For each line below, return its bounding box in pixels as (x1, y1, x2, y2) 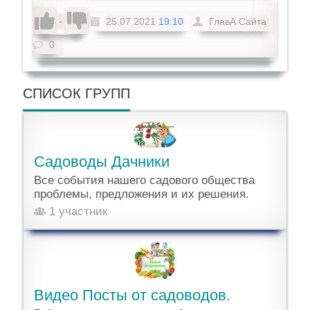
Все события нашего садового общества (34, 173, 255, 187)
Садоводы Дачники (34, 152, 170, 170)
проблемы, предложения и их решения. (34, 187, 250, 201)
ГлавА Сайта (209, 15, 267, 27)
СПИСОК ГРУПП (23, 86, 131, 102)
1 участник (46, 204, 108, 218)
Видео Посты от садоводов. (34, 286, 231, 304)
